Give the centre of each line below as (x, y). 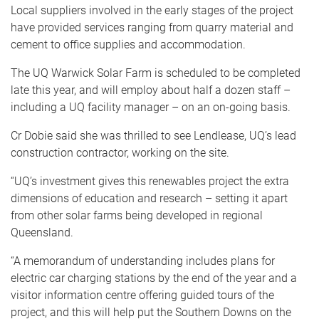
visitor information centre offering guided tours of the (142, 296)
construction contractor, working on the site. (120, 153)
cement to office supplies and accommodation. (128, 45)
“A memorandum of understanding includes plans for (143, 261)
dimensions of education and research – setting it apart (149, 199)
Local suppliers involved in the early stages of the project (152, 11)
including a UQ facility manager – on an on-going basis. (151, 108)
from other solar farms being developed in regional (137, 216)
